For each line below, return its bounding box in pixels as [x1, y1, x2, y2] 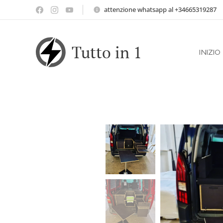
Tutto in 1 [72, 42, 142, 63]
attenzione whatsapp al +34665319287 [104, 4, 217, 14]
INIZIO [199, 47, 221, 57]
